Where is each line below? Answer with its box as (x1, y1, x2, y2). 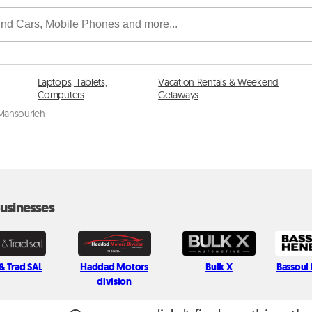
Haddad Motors (80, 260, 148, 274)
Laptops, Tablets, (38, 76, 107, 88)
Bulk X (205, 260, 233, 274)
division (97, 274, 132, 288)
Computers (38, 88, 84, 101)
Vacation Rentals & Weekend (158, 76, 279, 88)
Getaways (158, 88, 199, 101)
